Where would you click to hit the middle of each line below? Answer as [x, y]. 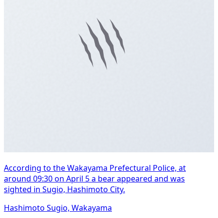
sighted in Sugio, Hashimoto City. [64, 189]
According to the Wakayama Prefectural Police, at [95, 168]
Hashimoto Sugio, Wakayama [58, 208]
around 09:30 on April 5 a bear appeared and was [94, 178]
